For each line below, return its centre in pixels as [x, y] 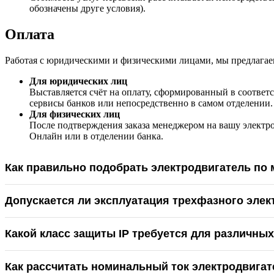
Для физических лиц [75, 114]
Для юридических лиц [78, 81]
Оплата [30, 34]
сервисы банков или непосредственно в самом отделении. [151, 103]
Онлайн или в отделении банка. [96, 136]
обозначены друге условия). [87, 8]
